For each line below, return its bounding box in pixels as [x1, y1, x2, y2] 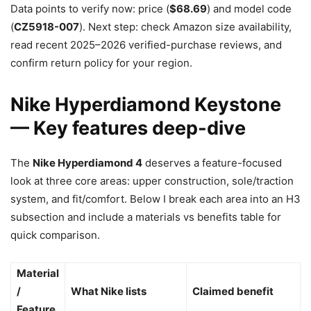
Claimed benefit [192, 284, 274, 298]
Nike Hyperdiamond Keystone [10, 92, 281, 116]
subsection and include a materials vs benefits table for [10, 210, 281, 224]
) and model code [207, 1, 292, 15]
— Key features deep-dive [10, 116, 246, 140]
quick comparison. [10, 228, 100, 242]
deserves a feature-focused [142, 155, 282, 169]
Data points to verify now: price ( [10, 1, 169, 15]
